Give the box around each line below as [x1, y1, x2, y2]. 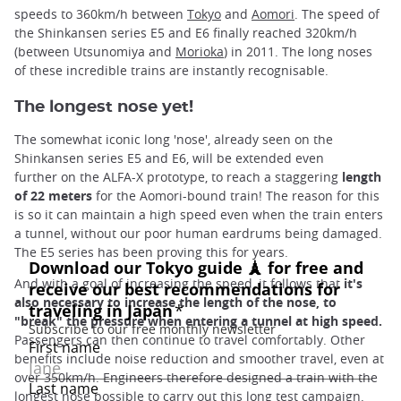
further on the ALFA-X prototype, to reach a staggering [14, 167, 338, 185]
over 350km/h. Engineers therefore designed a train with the [14, 368, 378, 386]
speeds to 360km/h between [14, 4, 187, 22]
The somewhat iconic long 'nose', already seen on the [14, 130, 333, 148]
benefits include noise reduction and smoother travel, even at [14, 349, 384, 367]
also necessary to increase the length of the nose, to [14, 293, 337, 311]
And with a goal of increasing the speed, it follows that [14, 274, 344, 292]
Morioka [175, 42, 224, 60]
